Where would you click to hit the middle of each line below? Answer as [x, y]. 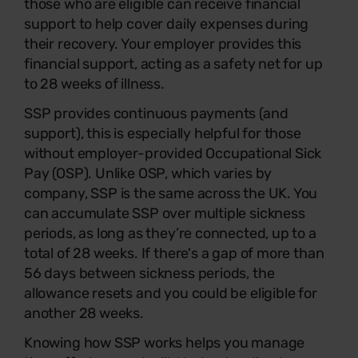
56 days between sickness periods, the [149, 273]
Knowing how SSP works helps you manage [165, 342]
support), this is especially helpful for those [163, 133]
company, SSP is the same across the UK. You [171, 193]
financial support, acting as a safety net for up [173, 64]
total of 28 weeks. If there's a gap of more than [174, 253]
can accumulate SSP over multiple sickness [165, 213]
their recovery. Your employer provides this [163, 44]
